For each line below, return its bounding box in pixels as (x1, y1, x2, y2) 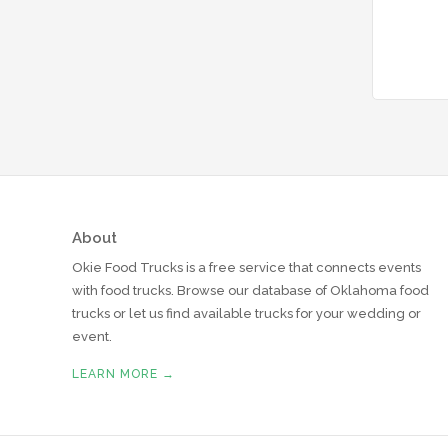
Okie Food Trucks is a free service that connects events (72, 260, 421, 275)
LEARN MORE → (72, 367, 175, 381)
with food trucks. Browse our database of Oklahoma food (72, 283, 429, 298)
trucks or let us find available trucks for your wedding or (72, 306, 421, 321)
